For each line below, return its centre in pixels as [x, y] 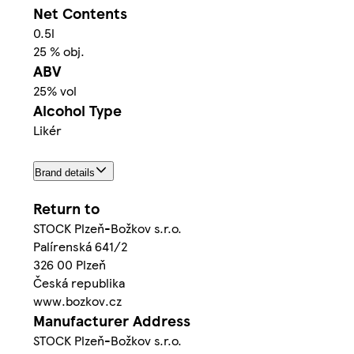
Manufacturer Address [112, 320]
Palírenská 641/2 [81, 246]
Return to [66, 208]
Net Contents [80, 13]
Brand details [65, 172]
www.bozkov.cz [77, 300]
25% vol [55, 91]
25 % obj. [59, 51]
